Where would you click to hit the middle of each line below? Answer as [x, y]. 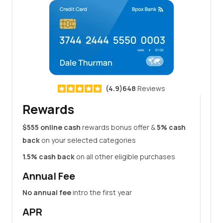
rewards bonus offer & [119, 127]
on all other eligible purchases [125, 157]
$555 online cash [52, 127]
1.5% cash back [49, 157]
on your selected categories [88, 140]
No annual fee [47, 192]
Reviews [151, 88]
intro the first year [102, 192]
